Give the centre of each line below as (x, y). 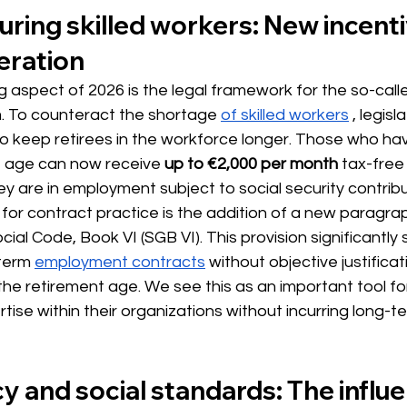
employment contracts (120, 262)
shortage (183, 114)
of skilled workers (285, 114)
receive (133, 164)
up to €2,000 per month (251, 164)
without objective (273, 262)
